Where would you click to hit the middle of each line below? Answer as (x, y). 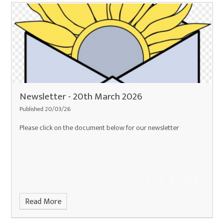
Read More (43, 201)
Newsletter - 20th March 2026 (81, 97)
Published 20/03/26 (45, 109)
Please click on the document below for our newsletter (99, 128)
